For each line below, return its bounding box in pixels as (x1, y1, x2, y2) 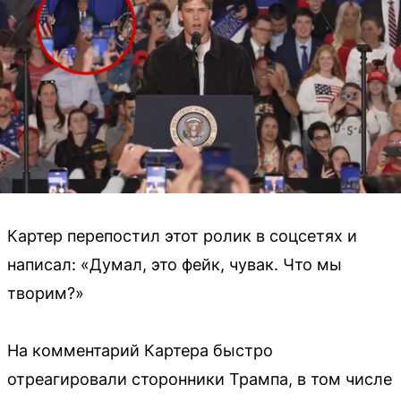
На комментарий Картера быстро (7, 340, 273, 360)
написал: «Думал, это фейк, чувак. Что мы (7, 254, 342, 274)
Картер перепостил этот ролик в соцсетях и (7, 226, 357, 245)
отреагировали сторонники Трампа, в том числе (7, 369, 392, 388)
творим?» (7, 283, 84, 303)
